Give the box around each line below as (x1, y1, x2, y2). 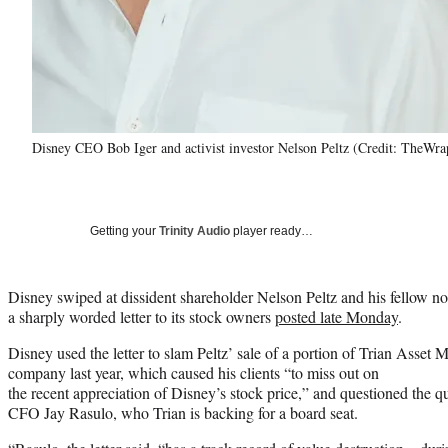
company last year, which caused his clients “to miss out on (8, 361, 379, 383)
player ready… (230, 223, 313, 238)
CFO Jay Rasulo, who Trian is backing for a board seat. (8, 401, 358, 423)
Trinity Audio (159, 223, 230, 238)
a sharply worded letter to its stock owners (8, 305, 275, 327)
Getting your (90, 223, 159, 238)
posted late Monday (275, 305, 398, 327)
